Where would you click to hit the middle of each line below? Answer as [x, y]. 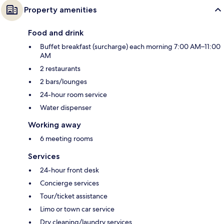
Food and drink [56, 32]
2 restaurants [60, 68]
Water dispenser [66, 107]
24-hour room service [73, 94]
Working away [54, 124]
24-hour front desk [69, 170]
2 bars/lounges [63, 81]
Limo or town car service [77, 209]
